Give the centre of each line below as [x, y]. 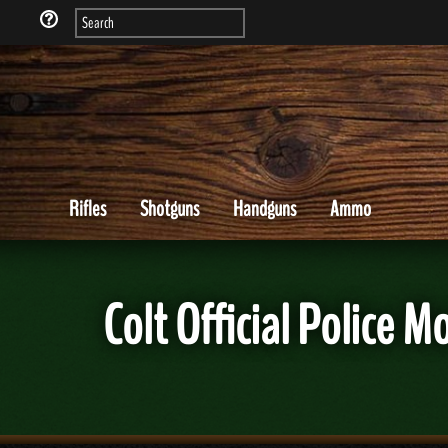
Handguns [264, 209]
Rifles [87, 209]
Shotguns [169, 209]
